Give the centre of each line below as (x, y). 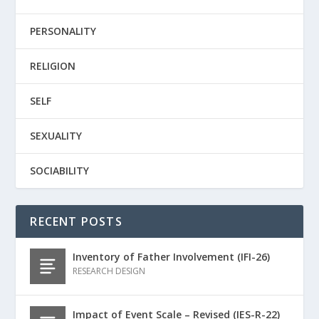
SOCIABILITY (60, 170)
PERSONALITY (63, 31)
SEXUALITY (56, 135)
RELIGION (53, 66)
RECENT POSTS (76, 221)
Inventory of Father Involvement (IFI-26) (172, 256)
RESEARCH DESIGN (109, 271)
